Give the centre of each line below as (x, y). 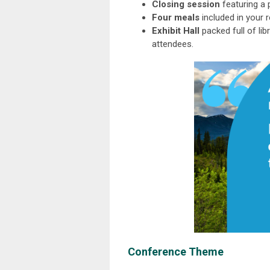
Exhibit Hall (176, 31)
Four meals (176, 17)
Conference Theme (176, 252)
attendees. (173, 44)
